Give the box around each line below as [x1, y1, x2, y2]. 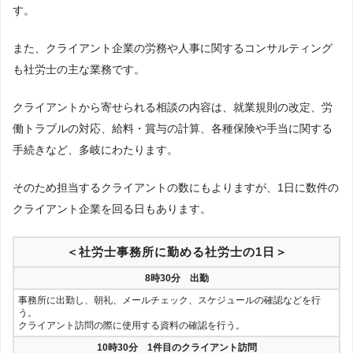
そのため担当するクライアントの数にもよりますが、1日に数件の [13, 180, 339, 194]
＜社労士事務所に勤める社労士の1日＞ [65, 244, 288, 258]
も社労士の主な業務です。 [13, 62, 145, 76]
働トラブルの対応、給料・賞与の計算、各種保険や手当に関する [13, 121, 333, 135]
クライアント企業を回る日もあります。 [13, 202, 211, 215]
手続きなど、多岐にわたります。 [13, 143, 178, 156]
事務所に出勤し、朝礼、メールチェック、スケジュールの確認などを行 [18, 294, 321, 306]
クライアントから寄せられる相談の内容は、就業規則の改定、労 [13, 100, 333, 113]
